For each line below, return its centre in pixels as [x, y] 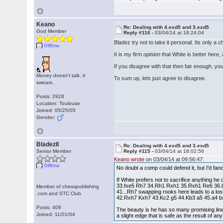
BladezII [48, 144]
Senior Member [54, 151]
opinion [153, 54]
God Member [52, 31]
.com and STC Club [59, 193]
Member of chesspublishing [68, 186]
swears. [45, 82]
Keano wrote [129, 159]
